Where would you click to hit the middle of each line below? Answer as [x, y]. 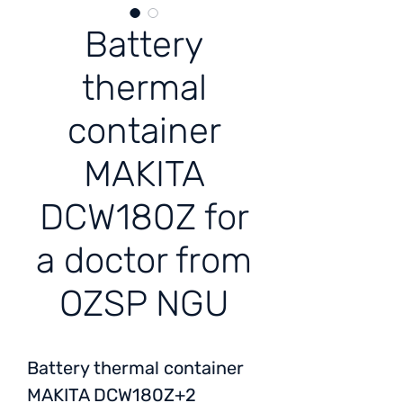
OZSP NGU [144, 304]
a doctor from [144, 260]
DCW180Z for [144, 217]
